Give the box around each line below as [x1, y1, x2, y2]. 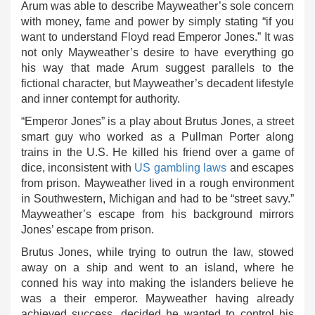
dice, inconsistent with [21, 161, 135, 174]
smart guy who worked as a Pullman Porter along [21, 130, 294, 143]
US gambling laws [134, 161, 227, 174]
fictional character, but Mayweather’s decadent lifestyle [21, 77, 294, 89]
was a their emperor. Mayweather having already [21, 292, 294, 304]
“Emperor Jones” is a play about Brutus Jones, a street [21, 115, 294, 127]
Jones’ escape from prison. [21, 223, 154, 236]
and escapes [226, 161, 295, 174]
